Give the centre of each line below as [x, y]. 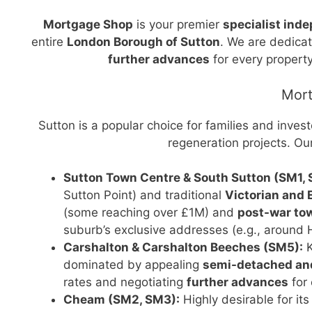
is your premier [178, 24]
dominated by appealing [133, 265]
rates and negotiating [125, 282]
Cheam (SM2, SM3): [122, 299]
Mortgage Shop [88, 24]
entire [49, 42]
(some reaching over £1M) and [150, 212]
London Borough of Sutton [143, 42]
